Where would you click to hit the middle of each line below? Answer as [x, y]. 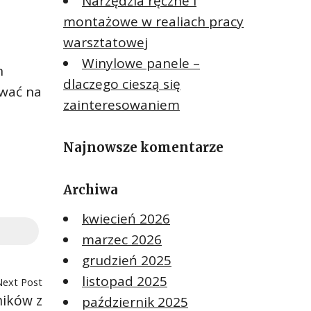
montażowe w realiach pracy [153, 21]
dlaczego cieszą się [122, 84]
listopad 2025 [125, 281]
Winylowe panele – [141, 63]
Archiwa [91, 190]
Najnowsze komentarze [143, 147]
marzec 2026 [122, 239]
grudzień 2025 [127, 260]
